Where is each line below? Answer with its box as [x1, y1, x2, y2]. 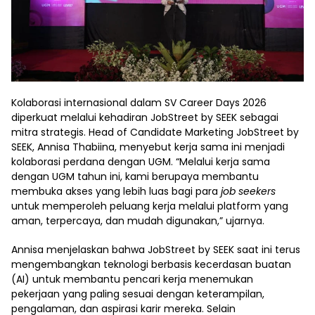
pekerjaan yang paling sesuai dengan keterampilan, [11, 286, 264, 301]
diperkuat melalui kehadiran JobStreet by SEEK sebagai [11, 110, 278, 124]
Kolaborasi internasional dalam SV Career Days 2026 [11, 95, 266, 110]
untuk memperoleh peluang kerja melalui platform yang [11, 198, 288, 213]
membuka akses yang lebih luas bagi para [11, 184, 221, 198]
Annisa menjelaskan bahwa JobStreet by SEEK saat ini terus [11, 242, 300, 257]
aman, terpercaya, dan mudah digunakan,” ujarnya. [11, 213, 264, 228]
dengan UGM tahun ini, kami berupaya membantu [11, 169, 259, 184]
